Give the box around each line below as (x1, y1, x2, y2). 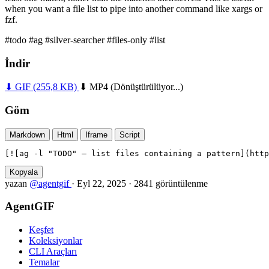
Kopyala (10, 167, 38, 177)
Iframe (85, 130, 107, 139)
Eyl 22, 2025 (77, 178, 126, 189)
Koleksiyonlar (29, 235, 82, 246)
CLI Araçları (29, 246, 77, 257)
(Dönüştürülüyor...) (110, 82, 183, 92)
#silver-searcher (45, 34, 107, 45)
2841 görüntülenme (134, 178, 208, 189)
